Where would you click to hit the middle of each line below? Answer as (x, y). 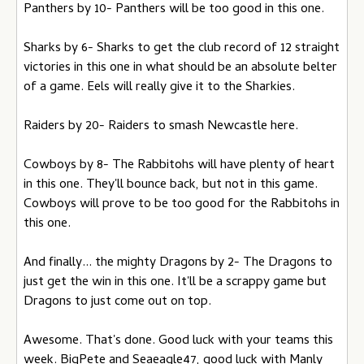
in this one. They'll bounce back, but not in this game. (171, 185)
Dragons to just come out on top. (117, 302)
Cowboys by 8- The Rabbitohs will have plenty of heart (179, 165)
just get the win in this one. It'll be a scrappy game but (175, 282)
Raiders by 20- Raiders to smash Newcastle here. (161, 126)
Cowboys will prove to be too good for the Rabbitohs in (182, 204)
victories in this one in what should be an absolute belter (180, 68)
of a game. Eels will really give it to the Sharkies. (159, 87)
